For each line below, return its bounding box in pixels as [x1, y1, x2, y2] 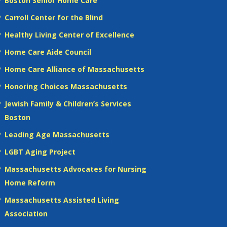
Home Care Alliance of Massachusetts [4, 64, 144, 74]
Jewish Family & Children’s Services [4, 98, 131, 108]
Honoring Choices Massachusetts [4, 81, 127, 91]
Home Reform [4, 177, 55, 187]
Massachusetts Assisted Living [4, 195, 119, 205]
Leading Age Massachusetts [4, 129, 109, 139]
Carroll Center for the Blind [4, 12, 103, 22]
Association [4, 208, 48, 218]
